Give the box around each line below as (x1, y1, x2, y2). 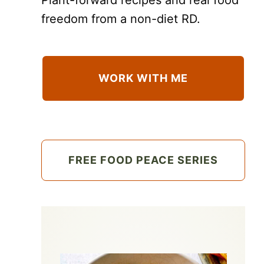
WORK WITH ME (98, 71, 189, 84)
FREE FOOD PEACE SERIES (68, 153, 219, 166)
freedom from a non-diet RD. (41, 11, 201, 26)
